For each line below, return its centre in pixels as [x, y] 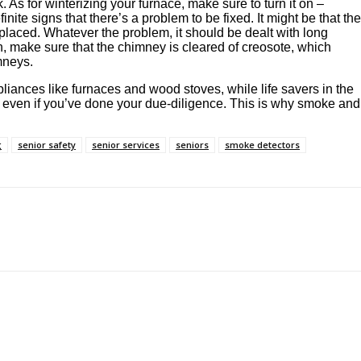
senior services [126, 144]
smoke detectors [262, 144]
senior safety [47, 144]
